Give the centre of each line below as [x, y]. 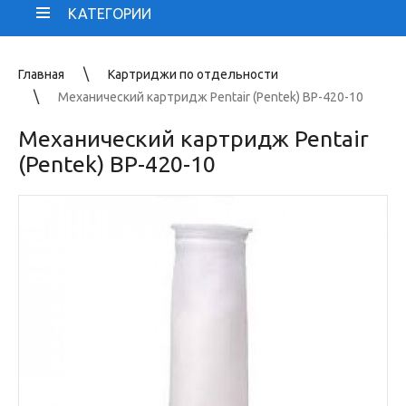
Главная [41, 74]
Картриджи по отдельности [193, 74]
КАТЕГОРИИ [110, 14]
